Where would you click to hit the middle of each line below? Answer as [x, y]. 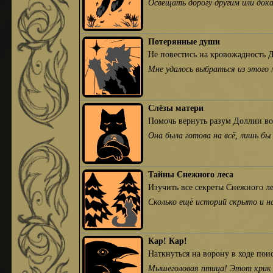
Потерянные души [184, 42]
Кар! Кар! [168, 241]
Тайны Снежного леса [191, 175]
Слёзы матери [176, 108]
